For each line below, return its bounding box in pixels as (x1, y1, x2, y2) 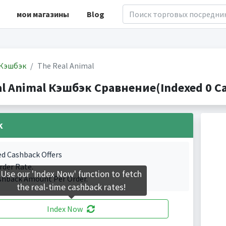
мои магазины (16, 9, 69, 19)
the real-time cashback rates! (17, 182, 126, 193)
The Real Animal (37, 61, 94, 71)
